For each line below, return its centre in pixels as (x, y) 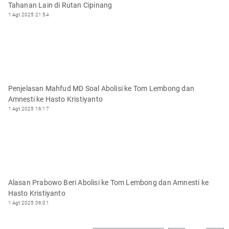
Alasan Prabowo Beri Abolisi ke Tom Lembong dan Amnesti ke (108, 182)
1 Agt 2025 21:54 (28, 14)
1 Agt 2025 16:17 (28, 108)
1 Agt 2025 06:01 (28, 202)
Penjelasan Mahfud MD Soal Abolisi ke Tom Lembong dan (101, 88)
